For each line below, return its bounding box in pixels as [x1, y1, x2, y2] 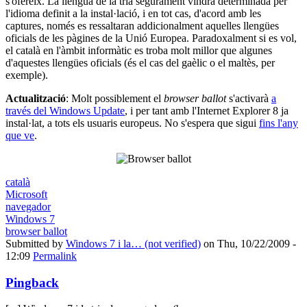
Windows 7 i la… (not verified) [66, 237, 201, 249]
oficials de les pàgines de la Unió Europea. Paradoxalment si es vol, [5, 32, 297, 44]
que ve [5, 129, 34, 141]
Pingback [5, 275, 59, 290]
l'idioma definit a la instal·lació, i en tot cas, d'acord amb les [5, 7, 261, 19]
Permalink [33, 249, 77, 262]
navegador [5, 200, 51, 212]
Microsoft [5, 188, 47, 200]
